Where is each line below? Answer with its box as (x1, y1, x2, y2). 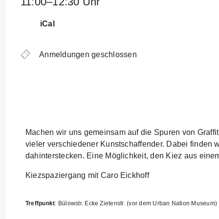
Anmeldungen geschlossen (38, 50, 137, 59)
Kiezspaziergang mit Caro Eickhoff (25, 171, 149, 179)
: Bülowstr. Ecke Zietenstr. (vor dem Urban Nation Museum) (55, 200, 218, 207)
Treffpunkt (25, 200, 55, 207)
